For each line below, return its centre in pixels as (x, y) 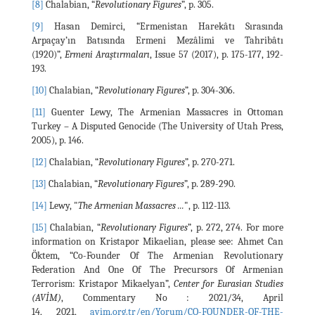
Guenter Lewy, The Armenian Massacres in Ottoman (165, 112)
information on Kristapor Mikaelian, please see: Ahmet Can (157, 241)
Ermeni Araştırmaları (108, 54)
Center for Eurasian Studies (229, 283)
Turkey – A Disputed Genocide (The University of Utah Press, (157, 126)
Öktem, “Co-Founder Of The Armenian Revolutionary (157, 255)
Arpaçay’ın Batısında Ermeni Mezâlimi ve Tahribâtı (157, 40)
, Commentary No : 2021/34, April (172, 297)
